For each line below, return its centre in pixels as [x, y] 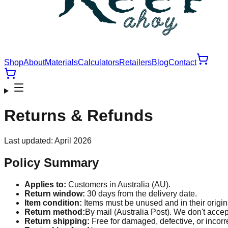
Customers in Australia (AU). [118, 184]
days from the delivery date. [147, 193]
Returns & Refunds [79, 116]
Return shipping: [57, 221]
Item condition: [53, 203]
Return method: [55, 212]
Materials [61, 62]
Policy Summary [51, 162]
